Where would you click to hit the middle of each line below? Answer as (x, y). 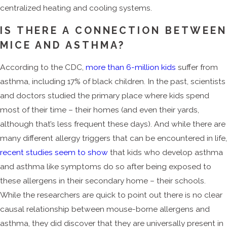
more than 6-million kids (131, 67)
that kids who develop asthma (165, 153)
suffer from (197, 67)
